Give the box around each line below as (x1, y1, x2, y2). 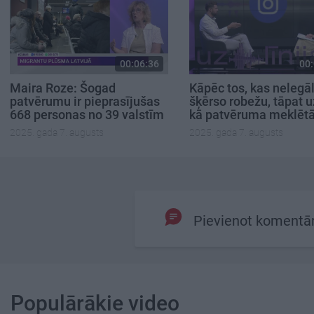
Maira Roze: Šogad (10, 80, 116, 95)
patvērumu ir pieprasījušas (10, 93, 160, 109)
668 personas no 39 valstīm (10, 107, 164, 122)
